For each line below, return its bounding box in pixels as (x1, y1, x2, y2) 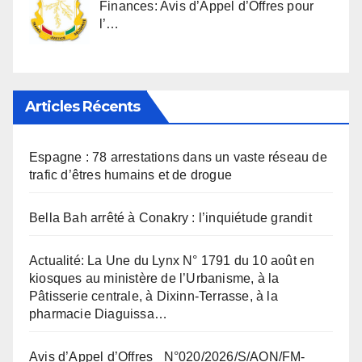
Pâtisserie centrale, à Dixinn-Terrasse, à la (29, 289, 278, 304)
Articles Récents (25, 98, 141, 116)
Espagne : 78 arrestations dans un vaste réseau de (29, 150, 327, 165)
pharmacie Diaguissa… (29, 307, 167, 322)
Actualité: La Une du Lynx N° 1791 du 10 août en (29, 254, 315, 268)
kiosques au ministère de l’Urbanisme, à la (29, 271, 280, 286)
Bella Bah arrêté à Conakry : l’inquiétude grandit (29, 211, 312, 225)
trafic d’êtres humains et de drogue (29, 168, 232, 183)
